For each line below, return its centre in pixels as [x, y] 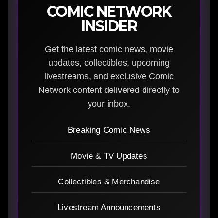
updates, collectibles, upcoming [109, 63]
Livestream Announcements [109, 207]
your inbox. [109, 103]
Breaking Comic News [109, 130]
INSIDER [109, 26]
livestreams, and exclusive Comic [109, 76]
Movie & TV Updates [109, 156]
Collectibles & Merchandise [109, 182]
